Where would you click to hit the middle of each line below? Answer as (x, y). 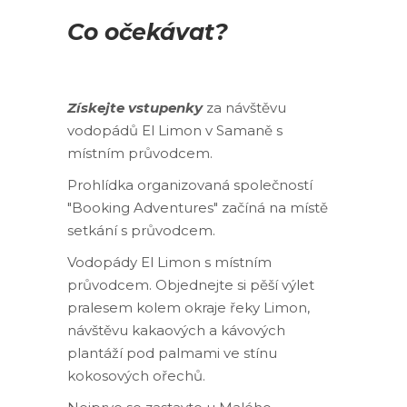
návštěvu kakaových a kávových (176, 330)
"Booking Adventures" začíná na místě (198, 208)
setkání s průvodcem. (141, 230)
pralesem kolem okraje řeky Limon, (189, 308)
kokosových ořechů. (136, 376)
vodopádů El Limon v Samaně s (175, 130)
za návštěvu (244, 108)
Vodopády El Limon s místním (169, 262)
